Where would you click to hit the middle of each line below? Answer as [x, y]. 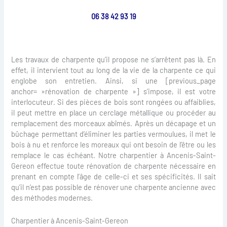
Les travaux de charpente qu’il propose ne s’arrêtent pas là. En [113, 60]
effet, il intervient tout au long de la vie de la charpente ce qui [113, 70]
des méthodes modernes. [52, 198]
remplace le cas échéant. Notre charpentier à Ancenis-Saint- [113, 155]
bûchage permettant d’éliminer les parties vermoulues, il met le [113, 134]
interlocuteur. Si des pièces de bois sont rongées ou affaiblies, [113, 102]
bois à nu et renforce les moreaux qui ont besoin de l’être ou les [113, 145]
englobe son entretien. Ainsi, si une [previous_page [113, 81]
